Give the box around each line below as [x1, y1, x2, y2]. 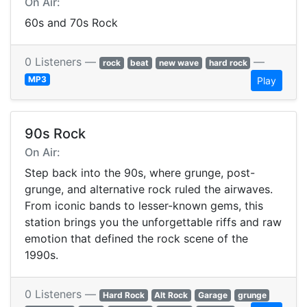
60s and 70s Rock [25, 16, 118, 30]
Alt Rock [154, 290, 188, 301]
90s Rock [25, 125, 86, 143]
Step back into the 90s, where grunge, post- [25, 166, 255, 180]
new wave [158, 58, 199, 69]
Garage [197, 290, 228, 301]
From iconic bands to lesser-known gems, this [25, 199, 263, 213]
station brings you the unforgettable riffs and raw [25, 215, 282, 230]
